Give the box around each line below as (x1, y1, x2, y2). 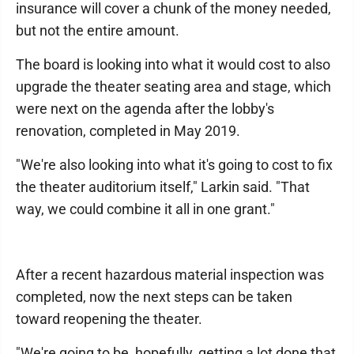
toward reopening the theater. (16, 310, 202, 327)
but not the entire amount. (16, 21, 179, 39)
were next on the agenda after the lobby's (16, 100, 274, 117)
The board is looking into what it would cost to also (16, 55, 330, 73)
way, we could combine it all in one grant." (16, 200, 275, 217)
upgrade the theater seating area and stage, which (16, 77, 331, 95)
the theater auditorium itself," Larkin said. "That (16, 178, 310, 195)
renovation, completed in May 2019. (16, 122, 240, 139)
